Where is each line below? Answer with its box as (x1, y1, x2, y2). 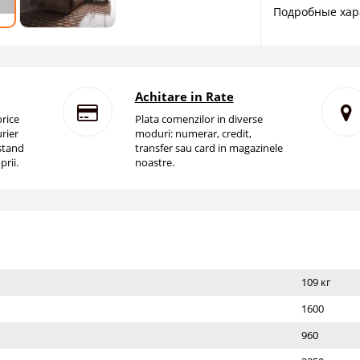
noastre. (134, 155, 174, 170)
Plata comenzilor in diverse (134, 112, 263, 127)
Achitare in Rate (134, 88, 234, 105)
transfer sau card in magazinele (134, 141, 283, 156)
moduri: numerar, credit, (134, 126, 252, 141)
